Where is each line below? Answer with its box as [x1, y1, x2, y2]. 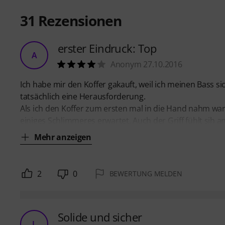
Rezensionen [35, 11, 122, 30]
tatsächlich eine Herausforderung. [20, 90, 146, 102]
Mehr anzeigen [34, 131, 91, 143]
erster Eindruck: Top [58, 40, 156, 56]
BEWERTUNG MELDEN [109, 168, 182, 178]
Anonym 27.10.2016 [110, 58, 182, 70]
